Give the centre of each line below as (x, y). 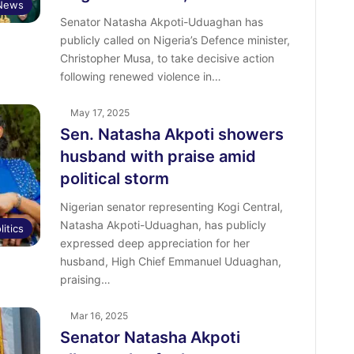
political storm (114, 179)
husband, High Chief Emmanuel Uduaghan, (170, 261)
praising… (85, 279)
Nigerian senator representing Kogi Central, (171, 207)
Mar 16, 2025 (99, 316)
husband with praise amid (158, 156)
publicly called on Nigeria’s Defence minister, (175, 40)
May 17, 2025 (100, 113)
